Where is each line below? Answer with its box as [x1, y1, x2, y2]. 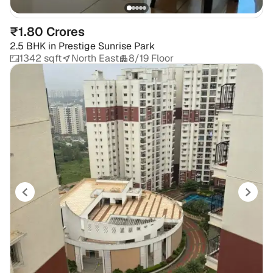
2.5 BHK [10, 39, 46, 52]
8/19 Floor [129, 51, 174, 65]
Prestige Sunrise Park [58, 39, 155, 52]
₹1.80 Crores [10, 23, 85, 40]
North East [71, 51, 119, 65]
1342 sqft [19, 51, 62, 65]
